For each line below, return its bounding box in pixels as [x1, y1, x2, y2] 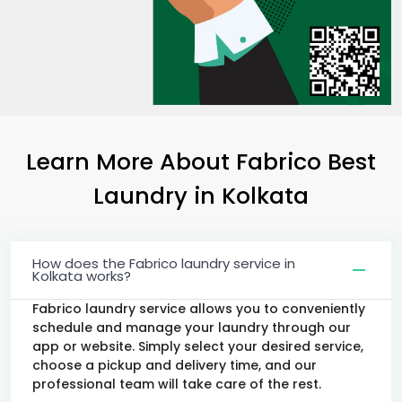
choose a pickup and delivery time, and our [32, 355, 317, 374]
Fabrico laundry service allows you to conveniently [32, 299, 365, 318]
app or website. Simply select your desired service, [32, 336, 363, 355]
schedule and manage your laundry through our [32, 318, 351, 336]
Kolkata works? [32, 266, 131, 285]
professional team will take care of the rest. [32, 374, 321, 393]
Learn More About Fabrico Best [26, 144, 376, 178]
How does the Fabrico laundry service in [32, 253, 295, 273]
